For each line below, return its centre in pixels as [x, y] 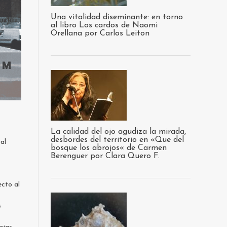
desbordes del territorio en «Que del [117, 140]
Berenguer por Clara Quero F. [105, 156]
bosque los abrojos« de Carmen [109, 148]
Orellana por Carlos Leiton [100, 33]
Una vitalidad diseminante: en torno [117, 17]
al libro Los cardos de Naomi [104, 25]
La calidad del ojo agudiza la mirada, [118, 132]
